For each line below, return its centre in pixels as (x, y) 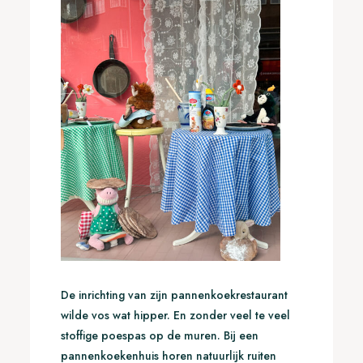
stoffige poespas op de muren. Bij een (159, 336)
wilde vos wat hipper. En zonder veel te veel (175, 316)
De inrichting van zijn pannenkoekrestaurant (174, 295)
